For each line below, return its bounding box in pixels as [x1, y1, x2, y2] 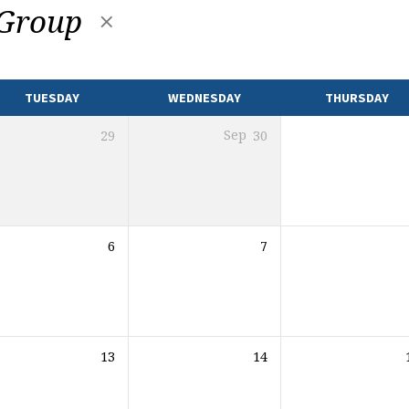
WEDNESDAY [167, 89, 241, 107]
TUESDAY [24, 89, 79, 107]
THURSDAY [324, 89, 389, 107]
